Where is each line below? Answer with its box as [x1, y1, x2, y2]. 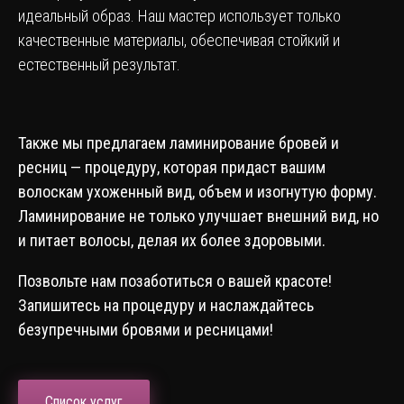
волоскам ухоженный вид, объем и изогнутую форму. [18, 182, 377, 201]
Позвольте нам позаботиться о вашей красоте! [18, 271, 332, 290]
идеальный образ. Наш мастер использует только [18, 6, 341, 25]
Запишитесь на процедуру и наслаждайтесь [18, 296, 314, 315]
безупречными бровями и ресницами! [18, 320, 273, 339]
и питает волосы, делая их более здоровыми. [18, 231, 326, 250]
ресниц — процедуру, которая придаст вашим [18, 158, 326, 177]
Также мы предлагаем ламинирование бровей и [18, 133, 339, 152]
